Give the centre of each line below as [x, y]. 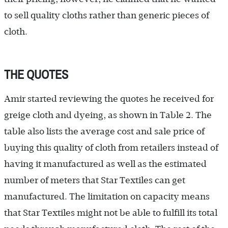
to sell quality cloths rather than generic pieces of [107, 15]
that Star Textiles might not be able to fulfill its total [111, 212]
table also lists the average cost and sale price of [104, 131]
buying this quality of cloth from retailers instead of [111, 147]
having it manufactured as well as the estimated [105, 164]
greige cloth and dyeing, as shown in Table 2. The [108, 115]
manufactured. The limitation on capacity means [107, 196]
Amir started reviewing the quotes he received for [109, 98]
